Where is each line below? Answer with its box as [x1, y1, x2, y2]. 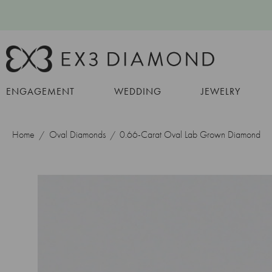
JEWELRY [201, 84, 240, 98]
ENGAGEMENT [6, 84, 75, 98]
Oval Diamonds [49, 127, 106, 141]
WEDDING [114, 84, 161, 98]
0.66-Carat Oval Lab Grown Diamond [120, 127, 260, 141]
